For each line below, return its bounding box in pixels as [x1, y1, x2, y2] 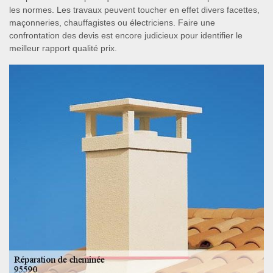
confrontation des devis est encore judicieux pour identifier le [9, 30, 243, 40]
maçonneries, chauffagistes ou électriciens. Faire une [9, 17, 215, 27]
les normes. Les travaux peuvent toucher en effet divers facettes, [9, 4, 260, 15]
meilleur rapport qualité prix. [9, 43, 117, 53]
